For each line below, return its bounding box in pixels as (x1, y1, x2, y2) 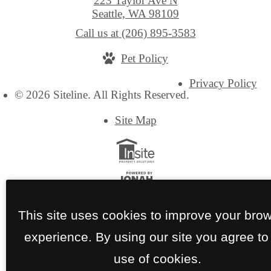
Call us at (75, 26, 119, 39)
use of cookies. (113, 251, 201, 266)
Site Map (114, 113, 157, 126)
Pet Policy (121, 51, 168, 65)
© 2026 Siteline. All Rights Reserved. (14, 88, 189, 102)
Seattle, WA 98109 (92, 7, 179, 20)
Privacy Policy (189, 77, 257, 90)
